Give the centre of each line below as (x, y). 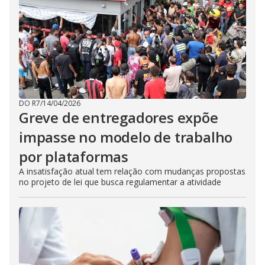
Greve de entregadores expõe (119, 118)
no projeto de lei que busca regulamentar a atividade (120, 182)
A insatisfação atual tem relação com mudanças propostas (132, 172)
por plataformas (74, 157)
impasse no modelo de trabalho (126, 137)
